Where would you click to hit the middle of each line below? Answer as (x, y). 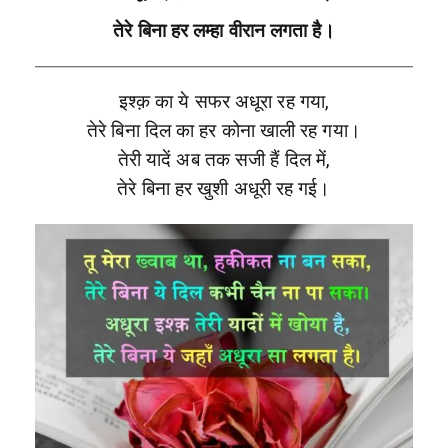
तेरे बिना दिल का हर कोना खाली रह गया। (224, 131)
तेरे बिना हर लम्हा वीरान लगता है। (224, 31)
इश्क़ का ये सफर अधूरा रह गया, (224, 102)
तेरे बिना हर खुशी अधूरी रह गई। (224, 189)
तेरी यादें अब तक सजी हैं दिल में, (224, 160)
